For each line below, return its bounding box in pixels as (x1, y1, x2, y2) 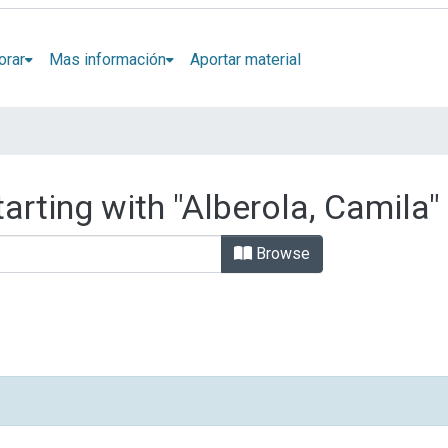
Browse (252, 244, 310, 263)
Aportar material (189, 49, 301, 69)
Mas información (48, 49, 166, 69)
